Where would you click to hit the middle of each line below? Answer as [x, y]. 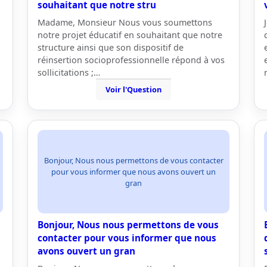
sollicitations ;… [69, 72]
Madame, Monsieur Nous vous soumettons [125, 22]
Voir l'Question [133, 89]
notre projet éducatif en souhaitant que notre [130, 35]
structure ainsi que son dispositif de [111, 47]
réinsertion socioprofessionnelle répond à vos [131, 60]
